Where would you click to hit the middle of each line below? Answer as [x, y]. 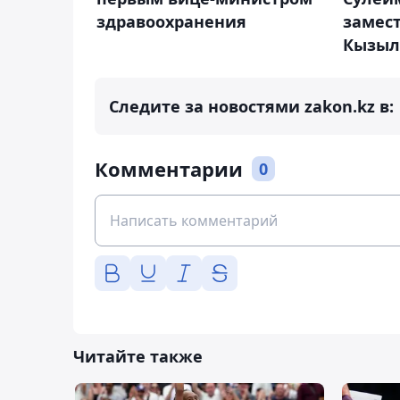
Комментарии [169, 169]
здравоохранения [171, 22]
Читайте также [138, 357]
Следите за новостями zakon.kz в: [251, 107]
